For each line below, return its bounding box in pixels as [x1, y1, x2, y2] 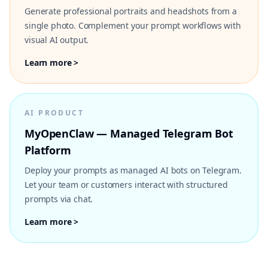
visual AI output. [25, 34, 89, 45]
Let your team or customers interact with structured [25, 179, 228, 190]
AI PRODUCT [25, 108, 84, 118]
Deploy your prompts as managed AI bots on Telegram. [25, 165, 242, 176]
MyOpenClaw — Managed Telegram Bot [25, 126, 233, 141]
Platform [25, 143, 71, 157]
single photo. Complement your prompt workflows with [25, 20, 241, 31]
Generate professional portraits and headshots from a [25, 5, 237, 17]
